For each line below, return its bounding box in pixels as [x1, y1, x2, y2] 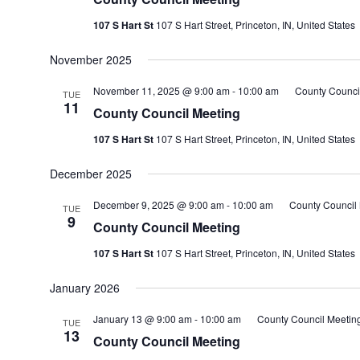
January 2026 [49, 280, 120, 296]
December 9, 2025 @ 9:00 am [92, 198, 224, 211]
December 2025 [49, 166, 132, 182]
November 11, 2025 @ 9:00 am [92, 84, 230, 97]
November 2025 [49, 51, 132, 67]
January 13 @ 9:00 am [92, 312, 192, 325]
